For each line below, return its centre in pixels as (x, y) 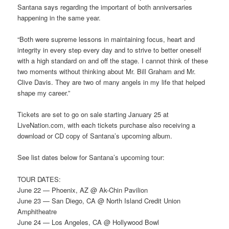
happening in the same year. (59, 18)
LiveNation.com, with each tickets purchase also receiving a (107, 125)
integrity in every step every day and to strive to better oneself (110, 50)
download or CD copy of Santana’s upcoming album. (95, 136)
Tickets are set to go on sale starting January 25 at (93, 114)
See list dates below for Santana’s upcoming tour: (91, 157)
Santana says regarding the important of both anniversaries (105, 7)
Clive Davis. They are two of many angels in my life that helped (111, 82)
